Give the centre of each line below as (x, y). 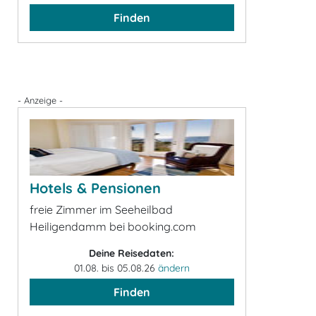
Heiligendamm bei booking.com (113, 226)
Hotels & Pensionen (95, 188)
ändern (174, 268)
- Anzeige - (40, 100)
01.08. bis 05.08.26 (116, 268)
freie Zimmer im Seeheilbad (101, 209)
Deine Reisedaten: (132, 253)
